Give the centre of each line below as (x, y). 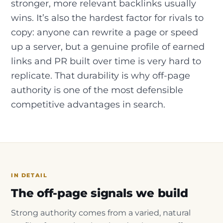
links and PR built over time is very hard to (106, 61)
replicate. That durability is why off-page (101, 75)
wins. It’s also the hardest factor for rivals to (107, 17)
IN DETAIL (29, 176)
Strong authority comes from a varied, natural (101, 213)
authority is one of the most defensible (97, 90)
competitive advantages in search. (88, 104)
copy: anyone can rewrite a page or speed (105, 32)
